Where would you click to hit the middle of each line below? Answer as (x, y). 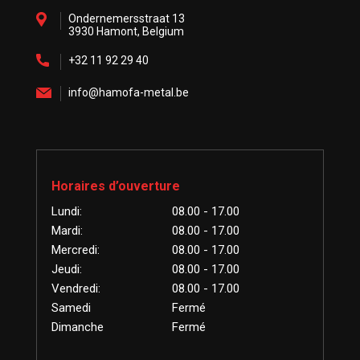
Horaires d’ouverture (115, 186)
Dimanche (77, 327)
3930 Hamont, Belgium (126, 32)
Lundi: (66, 212)
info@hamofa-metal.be (128, 93)
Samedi (71, 308)
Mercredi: (75, 250)
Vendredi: (76, 289)
